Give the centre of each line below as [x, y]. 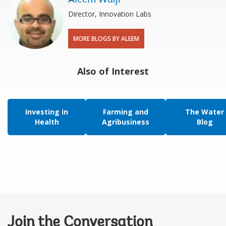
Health [47, 122]
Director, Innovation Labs [110, 14]
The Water [205, 111]
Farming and [126, 111]
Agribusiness [126, 122]
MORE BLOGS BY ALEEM [106, 38]
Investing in [47, 111]
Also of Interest [113, 71]
